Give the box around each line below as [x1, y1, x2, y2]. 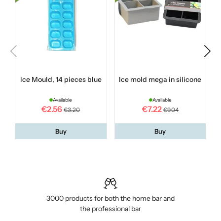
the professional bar [80, 204, 141, 213]
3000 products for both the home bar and [46, 193, 175, 203]
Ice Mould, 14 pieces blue [20, 75, 102, 84]
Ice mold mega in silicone [119, 75, 202, 84]
